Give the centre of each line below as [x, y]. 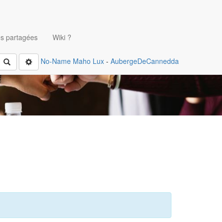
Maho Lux [88, 61]
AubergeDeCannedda [145, 61]
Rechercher [26, 61]
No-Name [56, 61]
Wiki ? [62, 37]
